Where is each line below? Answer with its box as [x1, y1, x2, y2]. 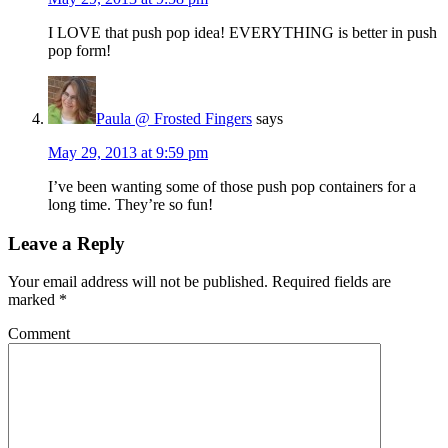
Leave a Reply [8, 232, 125, 254]
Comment [8, 325, 70, 343]
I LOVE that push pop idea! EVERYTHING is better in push [48, 23, 437, 41]
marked [8, 291, 59, 309]
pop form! [48, 41, 111, 59]
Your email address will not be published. [8, 273, 268, 291]
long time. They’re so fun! [48, 195, 213, 213]
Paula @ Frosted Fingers [96, 109, 252, 127]
